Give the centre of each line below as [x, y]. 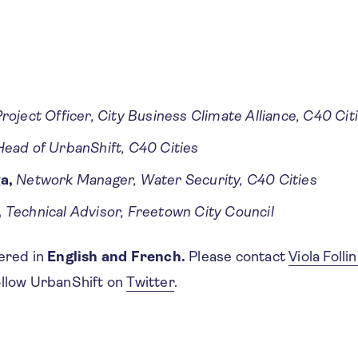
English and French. [116, 256]
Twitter [150, 282]
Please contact [237, 256]
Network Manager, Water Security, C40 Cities [167, 179]
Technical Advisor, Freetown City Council [139, 211]
